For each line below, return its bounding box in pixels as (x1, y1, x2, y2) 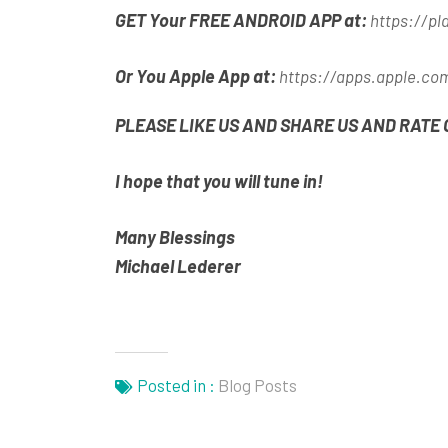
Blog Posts (217, 374, 297, 395)
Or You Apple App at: (114, 64, 279, 87)
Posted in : (136, 374, 215, 395)
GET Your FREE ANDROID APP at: (114, 8, 370, 31)
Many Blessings (114, 225, 235, 248)
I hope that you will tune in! (114, 169, 323, 192)
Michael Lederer (114, 254, 241, 277)
